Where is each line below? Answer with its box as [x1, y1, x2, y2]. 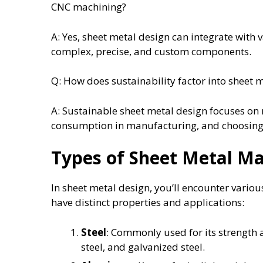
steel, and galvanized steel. [81, 240, 205, 254]
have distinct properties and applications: [51, 195, 244, 210]
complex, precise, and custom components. [51, 44, 251, 58]
